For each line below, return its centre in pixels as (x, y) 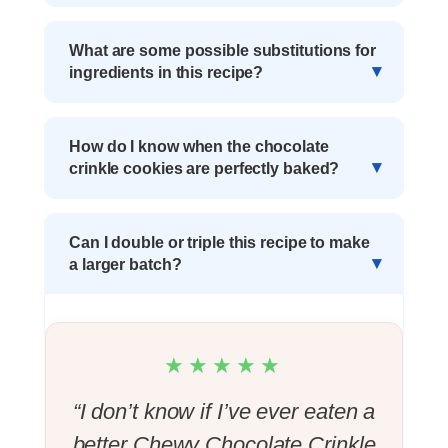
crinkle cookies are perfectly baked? (204, 168)
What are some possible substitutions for (222, 50)
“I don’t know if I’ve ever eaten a (224, 411)
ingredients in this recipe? (166, 72)
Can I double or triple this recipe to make (219, 242)
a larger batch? (125, 264)
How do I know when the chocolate (199, 146)
